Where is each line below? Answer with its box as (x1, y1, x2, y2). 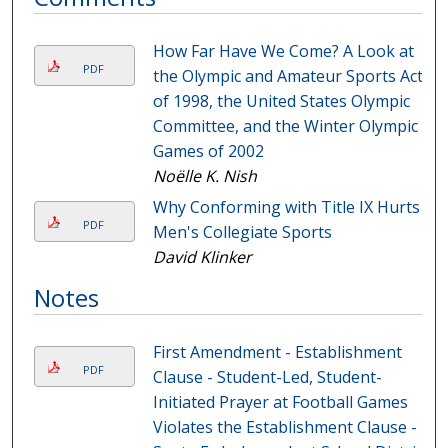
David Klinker (152, 246, 252, 269)
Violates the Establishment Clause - (152, 416, 417, 439)
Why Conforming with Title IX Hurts (152, 196, 420, 219)
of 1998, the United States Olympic (152, 90, 410, 113)
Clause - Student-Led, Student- (152, 366, 382, 389)
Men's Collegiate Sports (152, 221, 332, 244)
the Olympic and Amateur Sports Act (152, 65, 423, 88)
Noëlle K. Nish (152, 165, 257, 188)
